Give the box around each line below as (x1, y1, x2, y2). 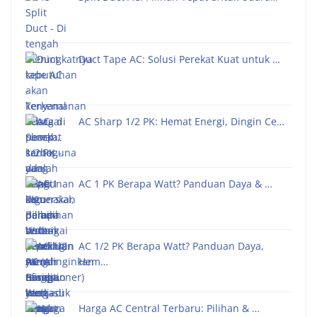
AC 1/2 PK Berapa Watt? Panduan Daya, (79, 239, 264, 253)
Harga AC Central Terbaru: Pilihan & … (79, 301, 260, 316)
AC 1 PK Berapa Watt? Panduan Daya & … (79, 177, 272, 191)
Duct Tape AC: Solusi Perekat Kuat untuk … (79, 52, 280, 67)
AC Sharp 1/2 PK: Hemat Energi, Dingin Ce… (79, 115, 284, 129)
